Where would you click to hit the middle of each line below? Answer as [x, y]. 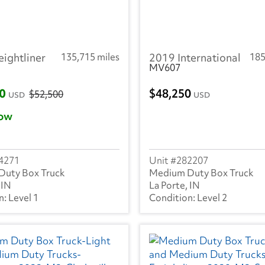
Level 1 [23, 197]
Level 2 [212, 197]
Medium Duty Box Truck [201, 172]
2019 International [195, 58]
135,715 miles [90, 57]
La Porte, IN [174, 185]
